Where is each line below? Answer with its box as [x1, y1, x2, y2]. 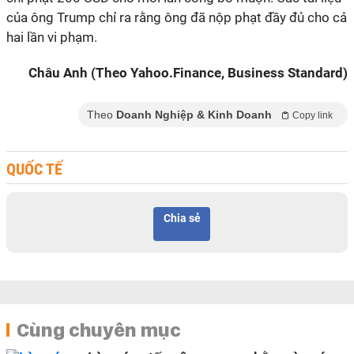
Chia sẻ [163, 212, 201, 224]
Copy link [292, 110, 333, 121]
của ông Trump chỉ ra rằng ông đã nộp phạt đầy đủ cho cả [6, 9, 347, 25]
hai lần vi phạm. [6, 29, 97, 45]
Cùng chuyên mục [17, 318, 181, 341]
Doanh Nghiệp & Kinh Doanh [116, 108, 272, 121]
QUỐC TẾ [6, 160, 63, 179]
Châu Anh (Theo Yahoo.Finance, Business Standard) [28, 65, 348, 81]
